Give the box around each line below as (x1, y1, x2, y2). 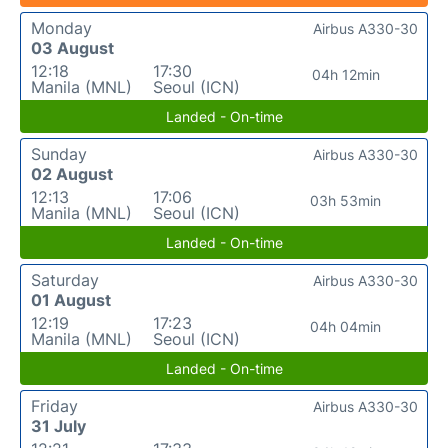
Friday (31, 395, 78, 416)
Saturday (31, 269, 99, 290)
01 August (31, 289, 111, 310)
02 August (31, 163, 113, 184)
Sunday (31, 143, 87, 164)
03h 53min (310, 191, 382, 209)
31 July (31, 415, 86, 436)
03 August (31, 37, 114, 58)
